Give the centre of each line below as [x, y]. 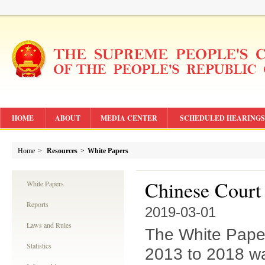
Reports [38, 204]
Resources [62, 151]
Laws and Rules [49, 225]
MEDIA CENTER [129, 118]
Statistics [39, 245]
